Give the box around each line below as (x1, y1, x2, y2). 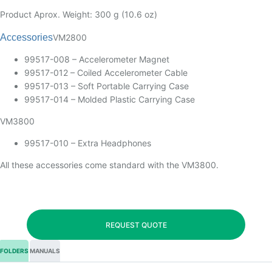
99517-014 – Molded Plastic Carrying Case (24, 94, 195, 104)
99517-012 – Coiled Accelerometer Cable (24, 67, 188, 78)
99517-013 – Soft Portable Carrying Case (24, 81, 189, 91)
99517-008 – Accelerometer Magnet (24, 54, 169, 64)
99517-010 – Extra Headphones (24, 138, 151, 148)
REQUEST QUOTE (105, 220, 167, 229)
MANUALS (30, 247, 60, 254)
